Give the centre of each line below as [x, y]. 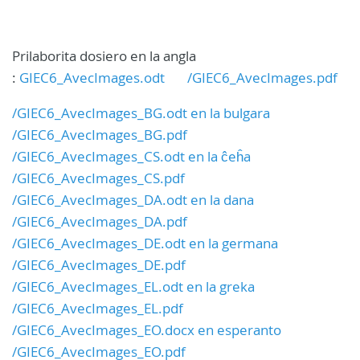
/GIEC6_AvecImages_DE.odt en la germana [145, 243]
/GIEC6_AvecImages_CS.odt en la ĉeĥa [131, 157]
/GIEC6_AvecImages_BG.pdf [100, 135]
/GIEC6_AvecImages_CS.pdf [98, 178]
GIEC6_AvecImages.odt [92, 78]
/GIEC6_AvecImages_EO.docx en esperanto [147, 330]
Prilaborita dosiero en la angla [104, 56]
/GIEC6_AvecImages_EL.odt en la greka [133, 287]
